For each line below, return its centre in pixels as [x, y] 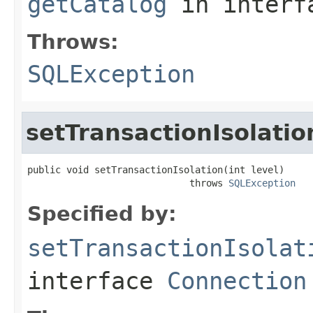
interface [97, 281]
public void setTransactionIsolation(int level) [156, 169]
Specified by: [102, 213]
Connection [237, 281]
